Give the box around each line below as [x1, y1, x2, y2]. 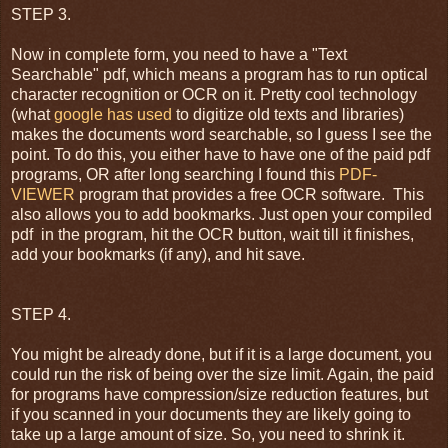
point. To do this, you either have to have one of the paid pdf [11, 146, 430, 164]
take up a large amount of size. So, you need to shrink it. [11, 426, 405, 444]
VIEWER [11, 186, 75, 204]
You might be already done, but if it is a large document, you [11, 346, 432, 364]
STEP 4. [11, 306, 71, 324]
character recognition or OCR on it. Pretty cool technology [11, 86, 417, 104]
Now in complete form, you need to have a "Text [11, 46, 347, 64]
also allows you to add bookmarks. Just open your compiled [11, 206, 432, 224]
